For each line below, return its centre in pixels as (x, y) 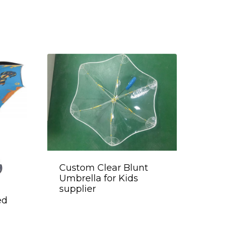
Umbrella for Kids (99, 179)
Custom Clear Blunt (104, 168)
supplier (78, 189)
